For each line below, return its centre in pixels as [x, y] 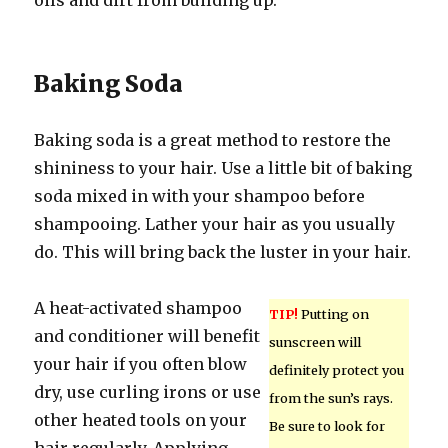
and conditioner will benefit [147, 336]
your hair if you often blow [141, 364]
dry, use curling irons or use [148, 392]
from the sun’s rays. [330, 398]
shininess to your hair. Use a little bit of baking [223, 168]
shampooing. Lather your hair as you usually [215, 224]
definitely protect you [336, 370]
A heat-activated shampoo [138, 308]
